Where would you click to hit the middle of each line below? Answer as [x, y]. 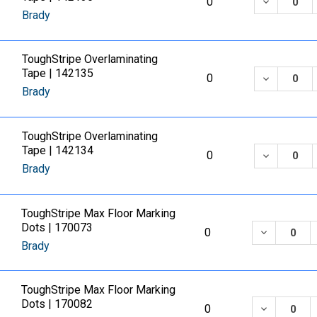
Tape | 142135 [58, 74]
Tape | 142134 [58, 151]
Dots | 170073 [57, 227]
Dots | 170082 [57, 304]
